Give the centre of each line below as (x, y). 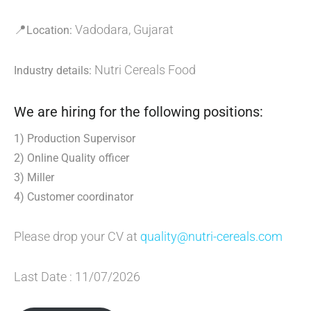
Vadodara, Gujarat (123, 30)
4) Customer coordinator (74, 197)
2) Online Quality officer (72, 158)
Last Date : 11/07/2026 (77, 277)
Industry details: (53, 70)
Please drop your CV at (77, 236)
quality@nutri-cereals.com (211, 236)
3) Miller (34, 177)
